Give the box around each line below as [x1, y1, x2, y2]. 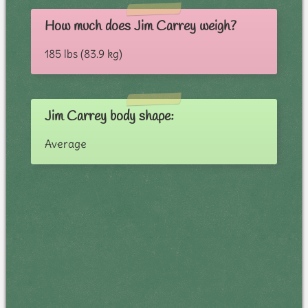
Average [44, 137, 87, 151]
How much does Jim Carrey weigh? [44, 17, 236, 36]
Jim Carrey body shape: [44, 107, 174, 126]
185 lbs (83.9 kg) [44, 47, 122, 61]
